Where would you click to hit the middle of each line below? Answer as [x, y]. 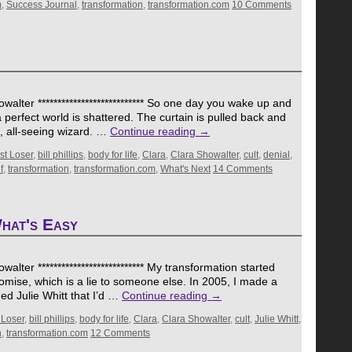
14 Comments [243, 169]
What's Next [185, 169]
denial [277, 155]
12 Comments [120, 333]
